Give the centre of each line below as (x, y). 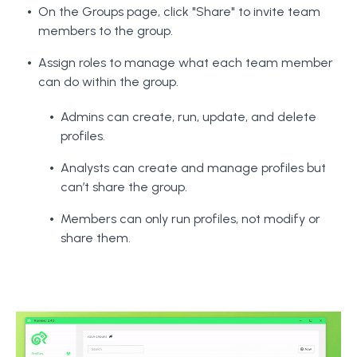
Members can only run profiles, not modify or (190, 219)
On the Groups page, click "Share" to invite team (179, 12)
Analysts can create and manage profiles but (193, 168)
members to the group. (106, 31)
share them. (96, 238)
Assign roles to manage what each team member (186, 63)
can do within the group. (108, 82)
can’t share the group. (124, 187)
